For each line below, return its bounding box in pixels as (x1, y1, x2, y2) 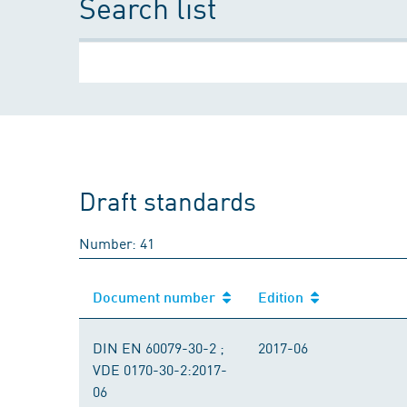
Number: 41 (79, 233, 154, 253)
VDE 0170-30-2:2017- (93, 359, 227, 379)
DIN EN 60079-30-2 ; (93, 337, 224, 357)
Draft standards (79, 183, 257, 218)
